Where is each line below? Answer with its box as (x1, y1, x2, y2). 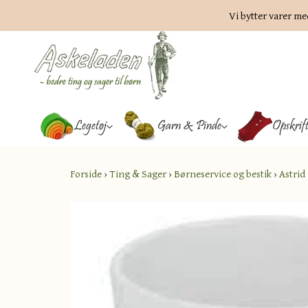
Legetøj (74, 117, 107, 135)
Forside (70, 166, 102, 181)
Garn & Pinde (157, 117, 221, 135)
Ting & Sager (109, 166, 166, 181)
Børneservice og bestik (174, 166, 272, 181)
